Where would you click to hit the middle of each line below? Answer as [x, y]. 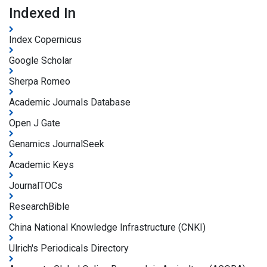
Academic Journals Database [70, 103]
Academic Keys [41, 165]
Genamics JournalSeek [57, 144]
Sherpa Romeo [40, 82]
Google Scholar [41, 61]
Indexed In [42, 13]
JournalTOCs [36, 186]
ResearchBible [39, 207]
